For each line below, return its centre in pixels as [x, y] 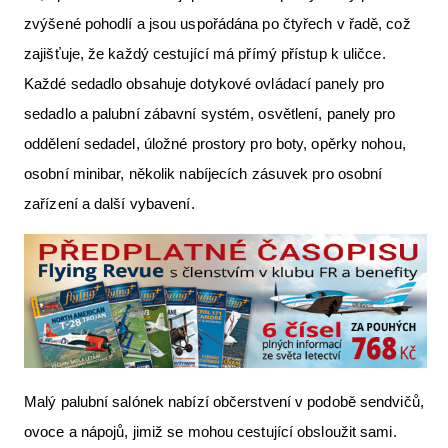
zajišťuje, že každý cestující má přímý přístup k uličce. [205, 53]
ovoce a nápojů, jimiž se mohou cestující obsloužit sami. [210, 432]
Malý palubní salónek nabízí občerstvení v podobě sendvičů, [224, 402]
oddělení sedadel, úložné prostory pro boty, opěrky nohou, [215, 143]
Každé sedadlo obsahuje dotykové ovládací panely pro [204, 83]
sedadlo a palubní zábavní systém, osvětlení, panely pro [210, 113]
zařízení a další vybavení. [109, 203]
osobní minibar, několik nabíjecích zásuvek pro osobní [203, 173]
